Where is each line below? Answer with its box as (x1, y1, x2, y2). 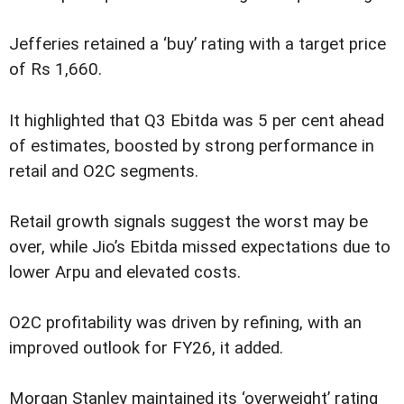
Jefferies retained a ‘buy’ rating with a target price (9, 34, 386, 55)
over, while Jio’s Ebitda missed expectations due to (9, 236, 390, 257)
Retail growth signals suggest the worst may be (9, 211, 368, 232)
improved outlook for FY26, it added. (9, 337, 283, 358)
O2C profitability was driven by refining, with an (9, 312, 362, 333)
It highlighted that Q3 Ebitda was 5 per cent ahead (9, 110, 384, 131)
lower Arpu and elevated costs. (9, 262, 241, 282)
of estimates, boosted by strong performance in (9, 135, 374, 156)
